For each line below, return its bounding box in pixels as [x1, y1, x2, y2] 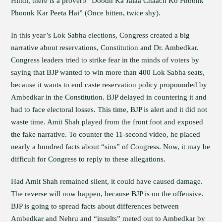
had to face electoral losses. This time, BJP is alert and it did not [11, 106, 208, 113]
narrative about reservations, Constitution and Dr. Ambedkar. [11, 44, 199, 52]
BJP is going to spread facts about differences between [11, 202, 179, 210]
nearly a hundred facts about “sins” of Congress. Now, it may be [11, 143, 211, 151]
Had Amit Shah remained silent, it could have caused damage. [11, 177, 203, 185]
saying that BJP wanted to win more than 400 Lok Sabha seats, [11, 68, 205, 76]
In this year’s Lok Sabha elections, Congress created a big [11, 31, 190, 39]
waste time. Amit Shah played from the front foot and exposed [11, 118, 204, 126]
